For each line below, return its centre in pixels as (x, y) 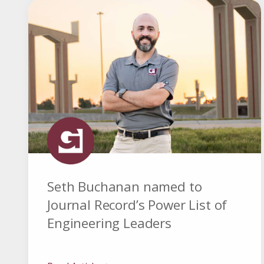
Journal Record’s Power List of (137, 205)
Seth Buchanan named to (125, 187)
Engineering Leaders (109, 223)
